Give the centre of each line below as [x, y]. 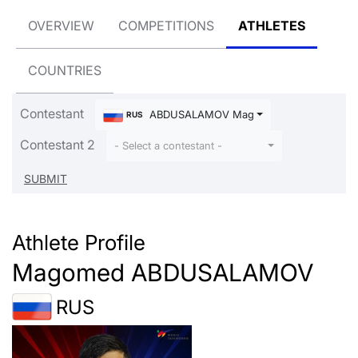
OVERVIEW [61, 26]
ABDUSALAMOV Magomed [213, 115]
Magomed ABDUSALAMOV [163, 273]
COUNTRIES [65, 70]
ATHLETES [272, 26]
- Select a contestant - [168, 146]
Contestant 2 [58, 144]
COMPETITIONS [166, 26]
